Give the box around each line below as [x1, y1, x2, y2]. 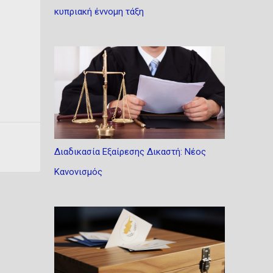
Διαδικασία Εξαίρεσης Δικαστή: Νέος [54, 146, 206, 157]
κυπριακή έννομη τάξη [54, 6, 144, 17]
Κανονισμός [54, 166, 102, 177]
